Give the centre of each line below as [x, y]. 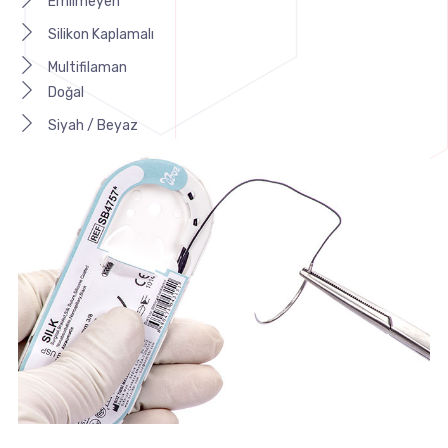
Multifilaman [87, 67]
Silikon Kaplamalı [100, 34]
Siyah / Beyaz [92, 125]
